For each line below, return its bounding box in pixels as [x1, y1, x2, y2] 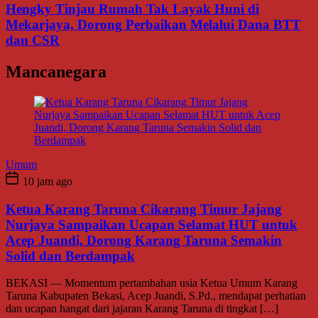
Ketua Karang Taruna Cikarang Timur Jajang [6, 201, 282, 216]
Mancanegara [6, 62, 106, 82]
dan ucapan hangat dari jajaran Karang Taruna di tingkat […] [6, 302, 278, 315]
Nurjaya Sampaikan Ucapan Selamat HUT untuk [6, 216, 297, 232]
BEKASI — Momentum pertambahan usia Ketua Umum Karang [6, 277, 297, 290]
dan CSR [6, 33, 60, 48]
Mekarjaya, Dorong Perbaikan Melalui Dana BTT [6, 17, 301, 33]
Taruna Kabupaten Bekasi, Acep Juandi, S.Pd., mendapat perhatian [6, 290, 306, 302]
